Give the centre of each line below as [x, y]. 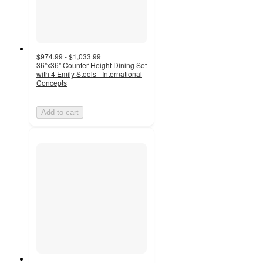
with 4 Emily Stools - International [89, 74]
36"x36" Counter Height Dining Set [92, 65]
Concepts [52, 83]
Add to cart [60, 113]
